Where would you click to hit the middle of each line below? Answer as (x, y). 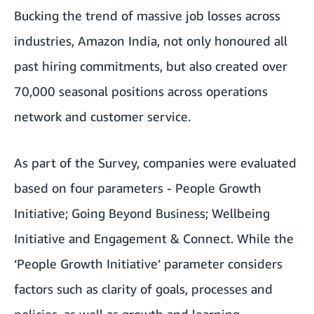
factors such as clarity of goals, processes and (143, 289)
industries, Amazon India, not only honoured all (151, 41)
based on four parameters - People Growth (138, 188)
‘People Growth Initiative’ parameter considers (148, 264)
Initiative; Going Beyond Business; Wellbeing (142, 213)
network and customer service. (102, 117)
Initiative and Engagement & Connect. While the (154, 239)
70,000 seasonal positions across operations (141, 91)
